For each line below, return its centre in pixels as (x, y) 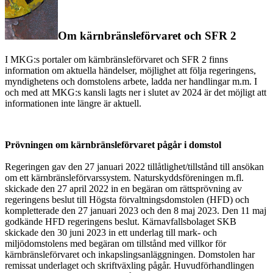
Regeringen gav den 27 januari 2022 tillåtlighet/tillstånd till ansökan (134, 166)
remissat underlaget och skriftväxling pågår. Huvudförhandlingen (129, 265)
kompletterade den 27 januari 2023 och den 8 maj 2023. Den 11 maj (136, 210)
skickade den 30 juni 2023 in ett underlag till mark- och (111, 232)
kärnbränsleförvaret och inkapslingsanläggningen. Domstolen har (130, 254)
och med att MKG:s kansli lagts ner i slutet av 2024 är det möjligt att (136, 92)
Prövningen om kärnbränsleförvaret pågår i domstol (114, 144)
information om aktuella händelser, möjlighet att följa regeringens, (130, 70)
